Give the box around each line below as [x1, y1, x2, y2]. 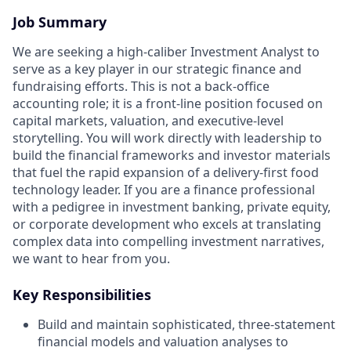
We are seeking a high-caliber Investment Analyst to [13, 42, 320, 60]
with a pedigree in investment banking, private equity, [13, 197, 331, 215]
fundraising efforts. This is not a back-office [13, 77, 270, 95]
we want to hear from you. [13, 249, 170, 267]
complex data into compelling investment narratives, [13, 232, 324, 250]
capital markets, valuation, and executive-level [13, 111, 284, 129]
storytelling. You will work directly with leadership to [13, 128, 322, 147]
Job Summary [13, 12, 107, 31]
